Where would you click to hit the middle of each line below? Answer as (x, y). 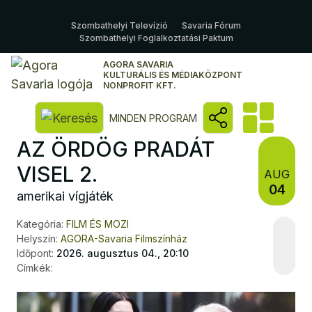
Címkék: (35, 268)
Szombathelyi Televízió (119, 25)
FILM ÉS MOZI (97, 224)
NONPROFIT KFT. (140, 85)
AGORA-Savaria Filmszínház (124, 239)
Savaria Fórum (211, 25)
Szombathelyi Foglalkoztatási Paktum (156, 38)
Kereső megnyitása (151, 116)
